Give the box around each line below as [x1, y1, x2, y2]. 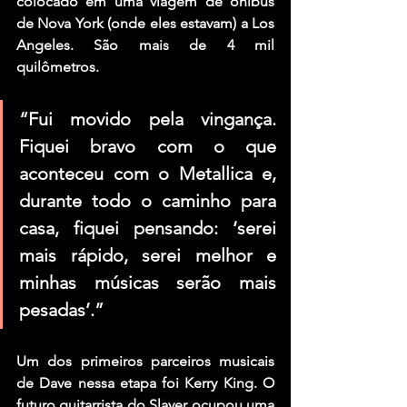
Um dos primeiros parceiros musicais [16, 352, 274, 370]
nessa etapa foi [72, 373, 185, 392]
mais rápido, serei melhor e [19, 243, 276, 266]
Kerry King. [184, 373, 257, 392]
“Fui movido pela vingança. [19, 107, 276, 130]
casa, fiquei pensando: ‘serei [19, 216, 276, 239]
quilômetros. [16, 57, 99, 75]
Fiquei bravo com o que [19, 134, 276, 157]
